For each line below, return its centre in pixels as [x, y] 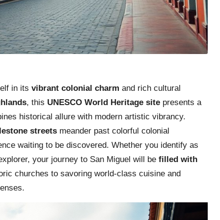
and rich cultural [150, 88]
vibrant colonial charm [75, 88]
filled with [178, 159]
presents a [181, 102]
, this [37, 102]
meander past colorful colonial [113, 131]
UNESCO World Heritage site [104, 102]
